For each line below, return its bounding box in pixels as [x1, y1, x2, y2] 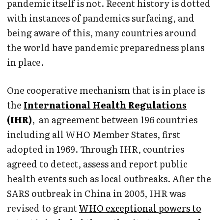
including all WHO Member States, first [7, 127, 180, 141]
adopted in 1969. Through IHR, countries [7, 142, 184, 156]
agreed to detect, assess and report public [7, 157, 187, 170]
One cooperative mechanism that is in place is [7, 83, 205, 97]
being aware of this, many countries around [7, 26, 197, 39]
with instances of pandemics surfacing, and [7, 11, 194, 25]
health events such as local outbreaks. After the [7, 171, 211, 185]
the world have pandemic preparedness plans [7, 40, 204, 54]
